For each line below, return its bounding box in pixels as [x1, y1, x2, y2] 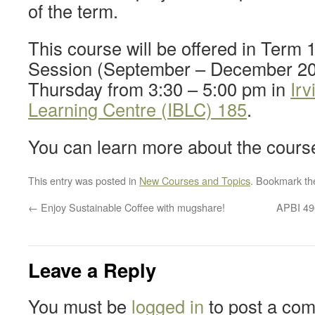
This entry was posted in [28, 173, 139, 188]
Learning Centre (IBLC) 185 [28, 96, 247, 122]
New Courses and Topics [139, 173, 250, 188]
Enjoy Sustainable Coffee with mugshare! [38, 200, 225, 214]
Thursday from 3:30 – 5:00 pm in [28, 76, 290, 101]
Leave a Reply [28, 256, 156, 283]
